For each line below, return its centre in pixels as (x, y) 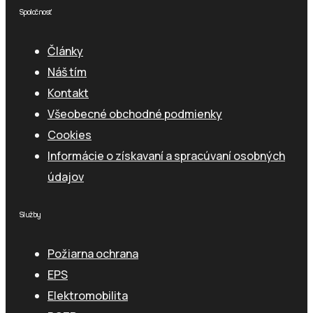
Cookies (70, 135)
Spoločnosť (36, 13)
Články (65, 51)
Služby (30, 215)
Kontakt (68, 93)
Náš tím (67, 72)
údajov (66, 177)
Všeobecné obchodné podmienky (135, 114)
